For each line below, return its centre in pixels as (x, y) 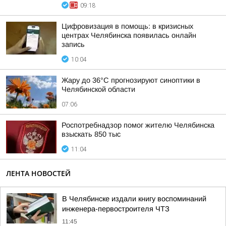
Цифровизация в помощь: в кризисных (127, 26)
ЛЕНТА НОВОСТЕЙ (38, 173)
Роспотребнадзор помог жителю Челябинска (138, 125)
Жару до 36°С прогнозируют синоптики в (131, 80)
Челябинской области (98, 89)
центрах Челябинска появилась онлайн (129, 35)
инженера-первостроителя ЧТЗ (116, 209)
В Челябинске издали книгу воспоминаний (134, 199)
